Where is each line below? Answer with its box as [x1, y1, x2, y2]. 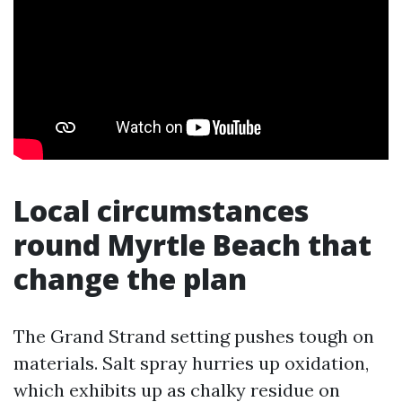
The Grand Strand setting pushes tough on [13, 325, 374, 347]
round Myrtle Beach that [13, 225, 371, 264]
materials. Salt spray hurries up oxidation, [13, 352, 369, 374]
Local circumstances [13, 191, 309, 230]
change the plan [13, 259, 247, 298]
